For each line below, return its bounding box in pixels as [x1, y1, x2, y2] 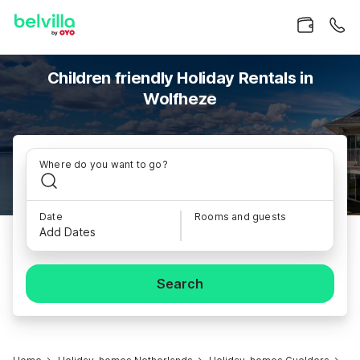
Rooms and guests [194, 211, 287, 223]
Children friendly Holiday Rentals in [47, 68, 313, 88]
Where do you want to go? [39, 158, 168, 170]
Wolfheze [142, 89, 218, 108]
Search [157, 276, 203, 292]
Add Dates [39, 225, 96, 239]
